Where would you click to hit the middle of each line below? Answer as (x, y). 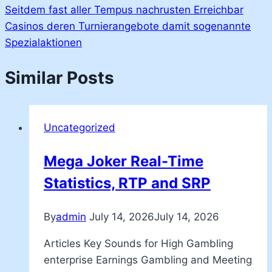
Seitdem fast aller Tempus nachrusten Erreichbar (124, 10)
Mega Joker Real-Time (124, 161)
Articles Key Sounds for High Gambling (138, 243)
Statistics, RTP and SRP (127, 183)
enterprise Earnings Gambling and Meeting (148, 260)
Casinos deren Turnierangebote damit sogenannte (128, 26)
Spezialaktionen (43, 43)
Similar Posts (59, 78)
